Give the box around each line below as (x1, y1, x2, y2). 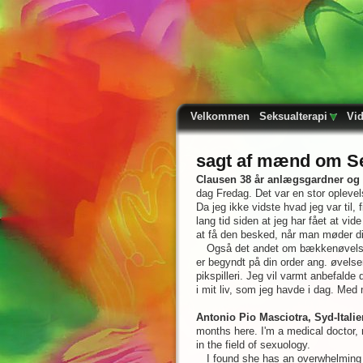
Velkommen (190, 110, 250, 122)
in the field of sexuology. (196, 339, 310, 351)
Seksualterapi (259, 110, 327, 122)
